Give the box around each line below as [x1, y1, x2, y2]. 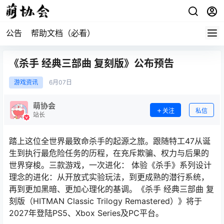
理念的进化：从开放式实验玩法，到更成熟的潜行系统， [9, 172, 209, 182]
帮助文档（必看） [31, 28, 95, 38]
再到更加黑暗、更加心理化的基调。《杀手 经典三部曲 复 [9, 184, 214, 194]
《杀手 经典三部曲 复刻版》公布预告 [9, 57, 174, 69]
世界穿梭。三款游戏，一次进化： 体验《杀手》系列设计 [9, 160, 211, 170]
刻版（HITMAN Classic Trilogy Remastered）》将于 [9, 196, 202, 206]
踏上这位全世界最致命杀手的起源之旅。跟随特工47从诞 [9, 136, 210, 146]
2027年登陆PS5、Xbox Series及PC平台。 [9, 208, 163, 218]
